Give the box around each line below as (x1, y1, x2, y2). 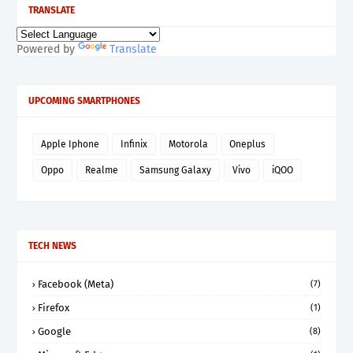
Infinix (121, 139, 147, 150)
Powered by (17, 43, 78, 57)
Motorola (169, 139, 208, 150)
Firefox (38, 302, 69, 314)
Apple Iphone (41, 139, 99, 150)
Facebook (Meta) (38, 278, 113, 291)
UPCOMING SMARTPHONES (28, 95, 140, 107)
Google (38, 325, 71, 338)
